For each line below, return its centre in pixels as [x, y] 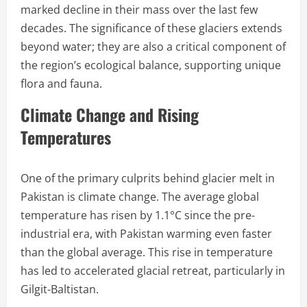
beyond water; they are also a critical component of [153, 46]
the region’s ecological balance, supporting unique [151, 65]
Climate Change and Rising [110, 114]
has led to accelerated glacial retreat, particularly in [153, 270]
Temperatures [66, 137]
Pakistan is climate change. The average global [140, 196]
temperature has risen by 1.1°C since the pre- [138, 215]
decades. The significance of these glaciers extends [151, 28]
